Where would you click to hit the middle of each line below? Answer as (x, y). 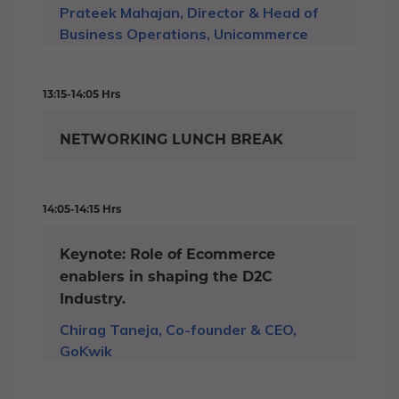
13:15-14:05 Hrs (81, 94)
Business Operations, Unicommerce (184, 33)
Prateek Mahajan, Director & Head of (189, 12)
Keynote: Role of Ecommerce (167, 254)
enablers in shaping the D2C (166, 276)
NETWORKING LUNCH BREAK (171, 139)
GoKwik (86, 350)
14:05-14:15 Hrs (82, 208)
